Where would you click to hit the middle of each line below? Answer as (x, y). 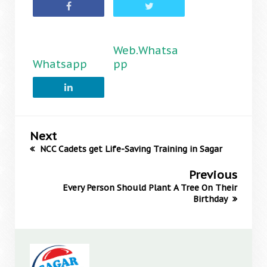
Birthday (211, 199)
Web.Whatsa (146, 50)
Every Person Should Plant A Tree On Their (150, 188)
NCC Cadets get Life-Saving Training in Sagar (130, 149)
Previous (213, 175)
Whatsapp (60, 64)
